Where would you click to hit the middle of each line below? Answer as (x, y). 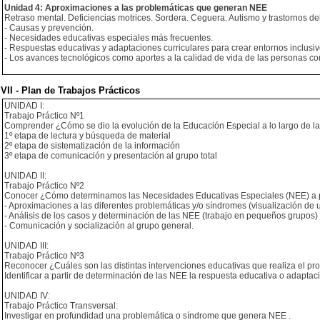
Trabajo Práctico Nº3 (44, 256)
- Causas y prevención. (49, 28)
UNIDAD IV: (27, 296)
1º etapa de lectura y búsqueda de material (87, 136)
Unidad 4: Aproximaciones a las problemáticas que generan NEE (136, 8)
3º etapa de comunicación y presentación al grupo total (111, 156)
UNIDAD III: (26, 246)
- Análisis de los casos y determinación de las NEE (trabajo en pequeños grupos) (161, 216)
